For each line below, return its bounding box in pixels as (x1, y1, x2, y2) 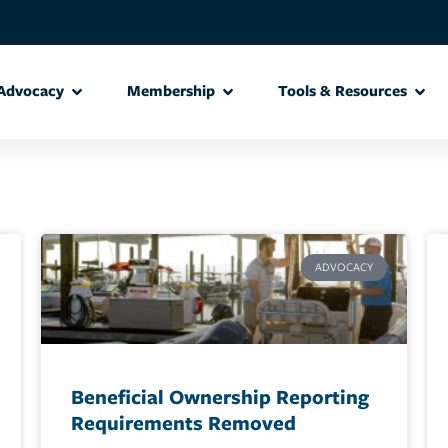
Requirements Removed (70, 408, 296, 438)
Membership (126, 80, 215, 103)
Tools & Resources (277, 80, 407, 103)
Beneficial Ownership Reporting (70, 382, 369, 412)
